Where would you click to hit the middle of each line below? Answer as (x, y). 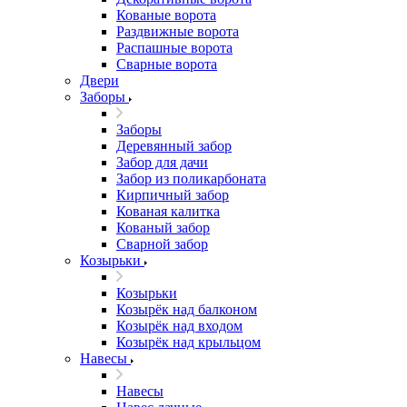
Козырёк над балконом (187, 310)
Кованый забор (163, 228)
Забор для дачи (162, 163)
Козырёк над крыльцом (189, 342)
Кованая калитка (168, 212)
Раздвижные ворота (178, 32)
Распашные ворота (174, 48)
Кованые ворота (166, 15)
